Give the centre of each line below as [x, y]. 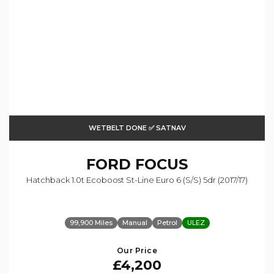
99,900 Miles [91, 223]
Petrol [167, 223]
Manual [135, 223]
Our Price [137, 251]
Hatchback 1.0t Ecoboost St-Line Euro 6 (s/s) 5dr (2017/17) [137, 180]
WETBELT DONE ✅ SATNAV [137, 128]
